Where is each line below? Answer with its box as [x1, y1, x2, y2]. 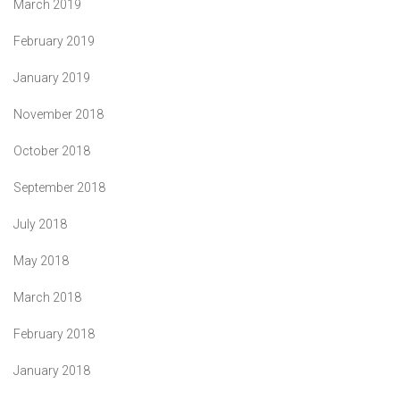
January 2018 [13, 362, 90, 378]
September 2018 [13, 179, 105, 195]
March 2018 [13, 289, 81, 304]
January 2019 [13, 70, 90, 85]
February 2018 [13, 326, 95, 341]
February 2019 [13, 33, 95, 48]
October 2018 [13, 143, 90, 158]
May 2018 [13, 253, 69, 268]
